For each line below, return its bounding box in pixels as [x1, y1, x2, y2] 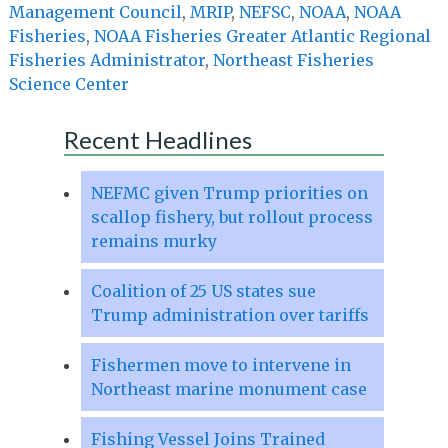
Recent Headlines [63, 124, 252, 154]
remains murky [90, 230, 217, 251]
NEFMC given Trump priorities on [90, 182, 368, 203]
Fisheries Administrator [8, 49, 205, 70]
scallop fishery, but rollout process [90, 206, 373, 227]
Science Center [8, 73, 129, 94]
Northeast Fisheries [212, 49, 374, 70]
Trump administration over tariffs [90, 304, 369, 325]
